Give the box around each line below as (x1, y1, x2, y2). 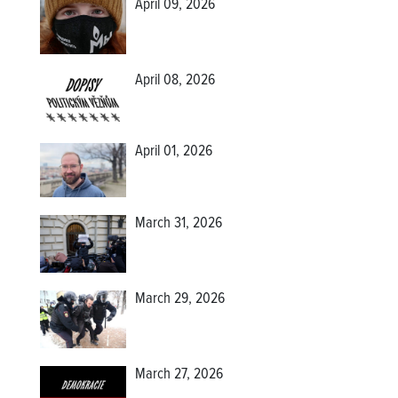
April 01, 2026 (135, 142, 213, 163)
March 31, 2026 (135, 214, 223, 235)
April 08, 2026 (135, 71, 216, 92)
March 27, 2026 (135, 364, 224, 385)
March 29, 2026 (135, 290, 226, 310)
